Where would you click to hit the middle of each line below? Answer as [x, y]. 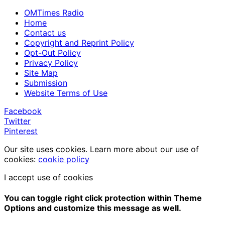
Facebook [23, 111]
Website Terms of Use [66, 93]
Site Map [41, 73]
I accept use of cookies [48, 178]
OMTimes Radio [54, 13]
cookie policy [64, 159]
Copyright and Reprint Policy [79, 43]
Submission [46, 83]
